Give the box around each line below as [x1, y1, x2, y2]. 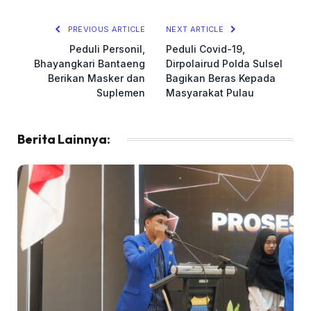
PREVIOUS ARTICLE [65, 24, 145, 34]
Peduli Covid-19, [166, 42, 245, 55]
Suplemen [96, 86, 145, 99]
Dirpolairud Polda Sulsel [166, 57, 283, 69]
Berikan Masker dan [48, 72, 145, 84]
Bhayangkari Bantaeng [34, 57, 145, 69]
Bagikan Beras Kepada [166, 72, 276, 84]
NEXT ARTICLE [166, 24, 226, 34]
